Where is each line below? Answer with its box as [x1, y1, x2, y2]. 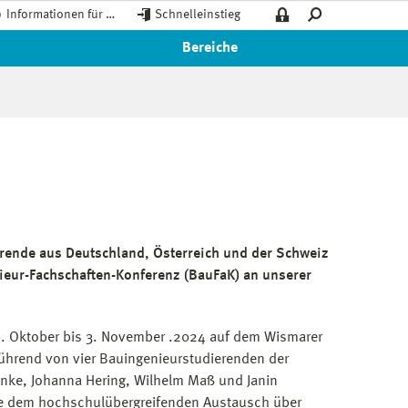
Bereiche [181, 41, 238, 56]
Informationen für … [6, 8, 115, 21]
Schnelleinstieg [155, 8, 240, 21]
